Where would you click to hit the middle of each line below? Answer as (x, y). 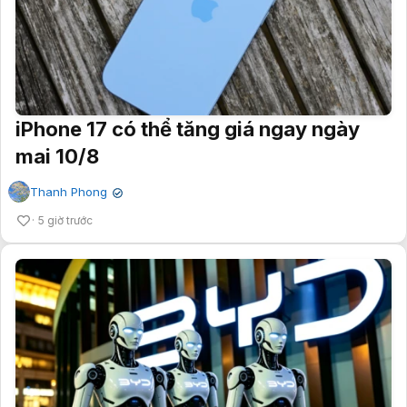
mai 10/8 (57, 157)
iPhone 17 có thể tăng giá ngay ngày (188, 129)
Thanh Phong (69, 192)
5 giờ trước (65, 221)
